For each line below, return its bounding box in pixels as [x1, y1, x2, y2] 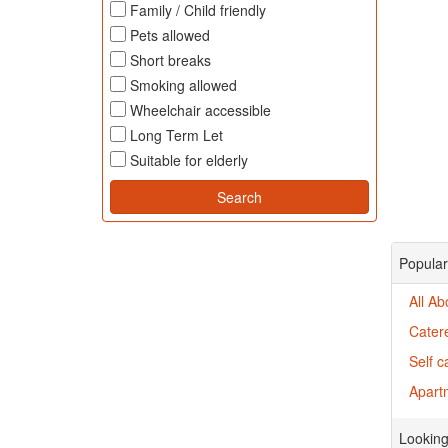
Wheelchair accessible [130, 100, 271, 120]
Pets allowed [130, 25, 210, 45]
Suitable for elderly [130, 150, 248, 170]
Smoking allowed [130, 75, 237, 95]
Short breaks [130, 50, 211, 70]
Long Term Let [130, 125, 223, 145]
